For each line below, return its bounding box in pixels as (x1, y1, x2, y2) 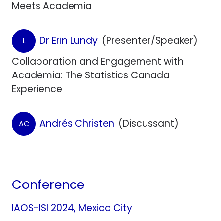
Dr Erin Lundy (39, 34, 98, 47)
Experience (12, 82, 62, 96)
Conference (12, 175, 84, 193)
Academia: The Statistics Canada (12, 68, 170, 82)
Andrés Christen (39, 116, 114, 130)
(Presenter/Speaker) (102, 34, 198, 47)
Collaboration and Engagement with (12, 54, 184, 68)
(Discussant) (118, 116, 179, 130)
